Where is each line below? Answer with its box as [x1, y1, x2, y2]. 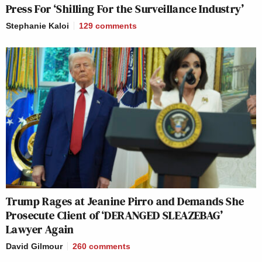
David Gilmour [6, 242, 63, 251]
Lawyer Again [6, 221, 74, 238]
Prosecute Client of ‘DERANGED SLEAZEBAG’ [6, 207, 223, 224]
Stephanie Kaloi [6, 21, 69, 31]
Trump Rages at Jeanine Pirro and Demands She [6, 193, 244, 210]
